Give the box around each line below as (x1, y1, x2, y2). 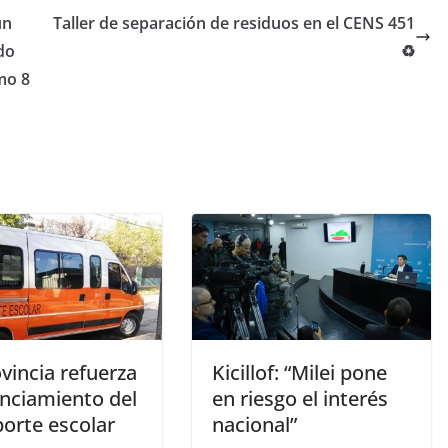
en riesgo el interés (212, 384, 388, 412)
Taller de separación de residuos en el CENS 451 (53, 12, 415, 35)
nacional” (212, 410, 297, 438)
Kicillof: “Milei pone (212, 358, 387, 386)
